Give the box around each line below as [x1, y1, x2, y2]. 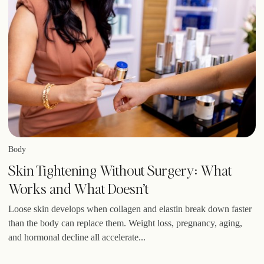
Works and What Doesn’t [8, 179, 148, 198]
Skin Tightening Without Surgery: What [8, 161, 232, 180]
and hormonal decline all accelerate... [8, 232, 146, 243]
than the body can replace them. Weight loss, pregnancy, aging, [8, 218, 242, 229]
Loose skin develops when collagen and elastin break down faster [8, 204, 252, 214]
